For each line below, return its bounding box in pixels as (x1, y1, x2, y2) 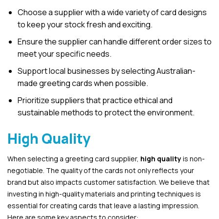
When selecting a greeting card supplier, (7, 154, 140, 164)
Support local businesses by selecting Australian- (17, 66, 196, 77)
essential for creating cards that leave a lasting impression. (7, 201, 199, 211)
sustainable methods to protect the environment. (17, 107, 195, 118)
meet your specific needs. (17, 48, 111, 60)
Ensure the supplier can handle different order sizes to (17, 36, 212, 47)
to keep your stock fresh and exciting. (17, 19, 153, 30)
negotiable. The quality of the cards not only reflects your (7, 166, 194, 175)
